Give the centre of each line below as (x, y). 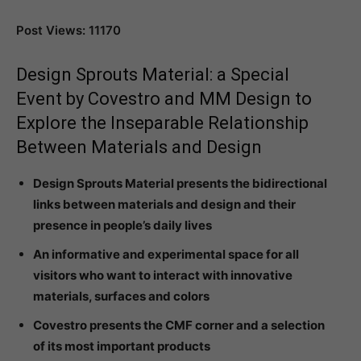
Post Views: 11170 (68, 30)
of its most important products (122, 346)
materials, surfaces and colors (121, 296)
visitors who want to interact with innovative (163, 275)
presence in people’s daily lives (122, 225)
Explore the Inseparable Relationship (162, 123)
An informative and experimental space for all (166, 254)
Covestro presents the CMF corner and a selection (179, 325)
